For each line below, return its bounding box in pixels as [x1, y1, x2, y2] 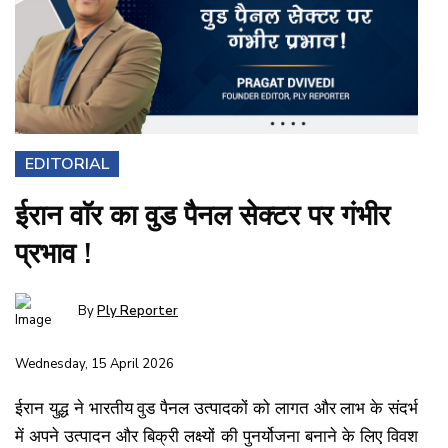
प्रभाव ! [15, 234, 91, 273]
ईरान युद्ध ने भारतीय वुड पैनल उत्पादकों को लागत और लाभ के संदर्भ [15, 396, 418, 420]
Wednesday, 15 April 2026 [15, 354, 174, 373]
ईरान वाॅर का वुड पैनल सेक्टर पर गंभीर [15, 196, 390, 235]
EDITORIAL [25, 152, 109, 175]
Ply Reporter [97, 301, 178, 320]
